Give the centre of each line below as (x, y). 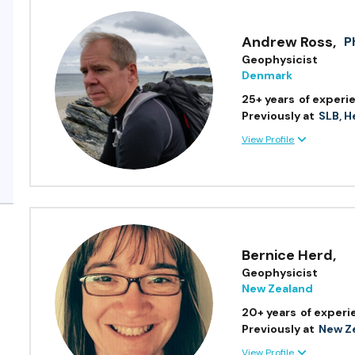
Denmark (267, 76)
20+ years (269, 313)
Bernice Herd (288, 256)
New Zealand (278, 289)
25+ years (269, 99)
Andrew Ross (288, 42)
